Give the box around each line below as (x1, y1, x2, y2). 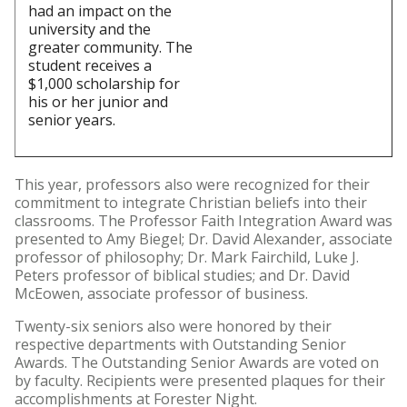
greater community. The (28, 37, 193, 57)
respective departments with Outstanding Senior (15, 334, 346, 354)
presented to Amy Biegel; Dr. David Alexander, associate (15, 229, 392, 249)
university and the (28, 19, 151, 39)
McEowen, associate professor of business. (15, 283, 308, 303)
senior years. (28, 110, 115, 130)
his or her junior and (28, 92, 168, 112)
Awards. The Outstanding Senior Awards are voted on (15, 352, 379, 372)
